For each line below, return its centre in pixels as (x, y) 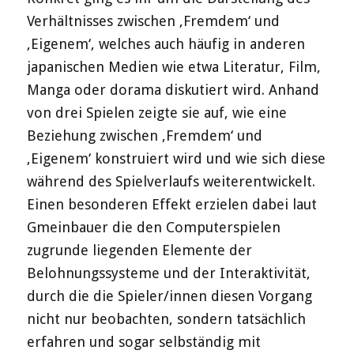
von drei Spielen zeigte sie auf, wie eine (156, 113)
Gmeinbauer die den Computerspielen (153, 228)
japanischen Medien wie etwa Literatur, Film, (173, 67)
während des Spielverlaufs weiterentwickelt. (171, 182)
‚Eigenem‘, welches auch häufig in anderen (166, 44)
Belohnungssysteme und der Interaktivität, (168, 273)
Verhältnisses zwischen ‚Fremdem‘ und (153, 21)
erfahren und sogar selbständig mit (143, 342)
